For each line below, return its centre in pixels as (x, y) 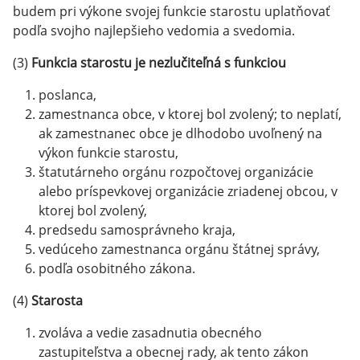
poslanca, (67, 95)
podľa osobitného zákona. (117, 268)
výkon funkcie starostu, (108, 153)
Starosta (55, 301)
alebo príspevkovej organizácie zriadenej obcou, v (188, 191)
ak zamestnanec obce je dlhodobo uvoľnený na (180, 133)
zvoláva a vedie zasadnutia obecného (150, 333)
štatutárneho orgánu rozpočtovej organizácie (176, 172)
